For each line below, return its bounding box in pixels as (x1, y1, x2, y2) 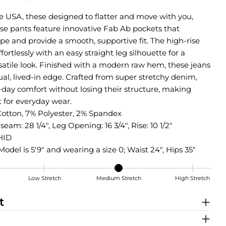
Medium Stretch (96, 174, 141, 182)
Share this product (9, 193, 79, 202)
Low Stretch (28, 174, 61, 182)
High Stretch (175, 174, 210, 182)
